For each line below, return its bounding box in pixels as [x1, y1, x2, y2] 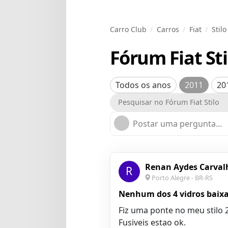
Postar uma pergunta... [132, 118, 222, 129]
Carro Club [109, 24, 147, 34]
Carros [156, 24, 179, 34]
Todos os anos [115, 79, 171, 91]
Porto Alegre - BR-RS [151, 173, 213, 182]
